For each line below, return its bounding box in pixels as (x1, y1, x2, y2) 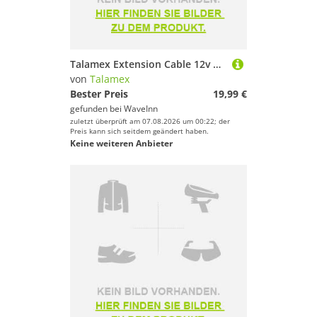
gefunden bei (70, 103, 124, 115)
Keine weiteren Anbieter (70, 137, 173, 149)
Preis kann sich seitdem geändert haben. (70, 126, 209, 136)
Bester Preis (70, 87, 128, 100)
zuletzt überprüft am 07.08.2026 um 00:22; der (70, 116, 230, 126)
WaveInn (124, 103, 158, 115)
